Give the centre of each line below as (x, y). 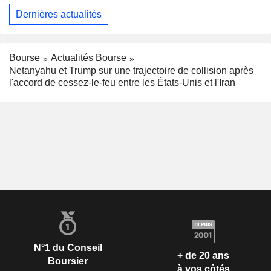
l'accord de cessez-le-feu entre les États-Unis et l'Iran (122, 83)
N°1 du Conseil (68, 248)
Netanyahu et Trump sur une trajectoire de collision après (131, 71)
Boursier (68, 261)
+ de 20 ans (203, 255)
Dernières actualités (59, 14)
